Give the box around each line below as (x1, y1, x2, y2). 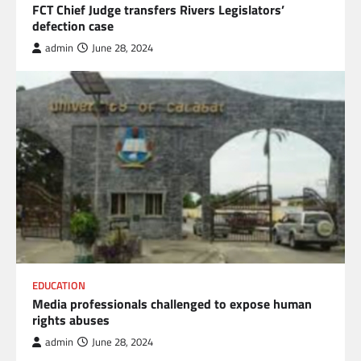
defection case (32, 16, 114, 36)
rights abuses (32, 309, 110, 330)
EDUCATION (32, 277, 85, 293)
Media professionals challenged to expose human (32, 293, 312, 313)
